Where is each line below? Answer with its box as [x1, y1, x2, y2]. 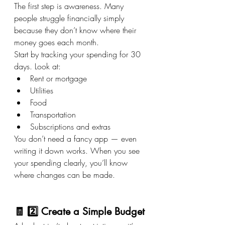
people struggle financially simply [14, 12, 127, 24]
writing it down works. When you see [14, 145, 142, 156]
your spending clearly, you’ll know [14, 157, 130, 168]
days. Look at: [14, 60, 61, 72]
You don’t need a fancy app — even [14, 133, 139, 144]
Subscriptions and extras [30, 121, 110, 132]
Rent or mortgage [30, 72, 87, 84]
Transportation [30, 108, 76, 120]
